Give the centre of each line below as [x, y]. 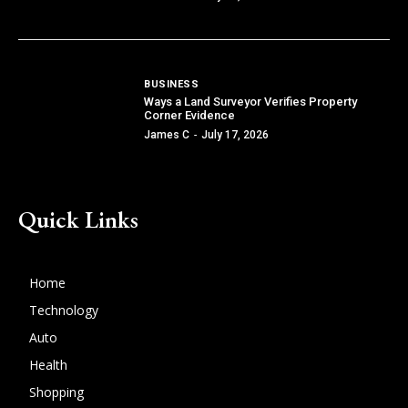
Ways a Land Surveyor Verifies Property [251, 102]
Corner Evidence [190, 116]
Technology [64, 311]
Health [48, 365]
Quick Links [78, 220]
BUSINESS [172, 85]
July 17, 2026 [235, 135]
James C [167, 135]
